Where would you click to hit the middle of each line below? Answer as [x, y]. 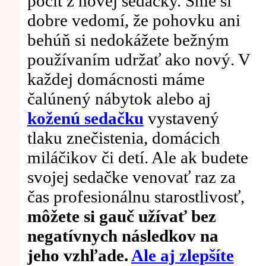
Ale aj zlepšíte [182, 255]
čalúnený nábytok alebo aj [119, 98]
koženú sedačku [85, 118]
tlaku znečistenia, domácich [123, 137]
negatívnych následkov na [123, 235]
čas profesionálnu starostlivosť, [136, 196]
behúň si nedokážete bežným [128, 39]
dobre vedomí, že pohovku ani [134, 20]
